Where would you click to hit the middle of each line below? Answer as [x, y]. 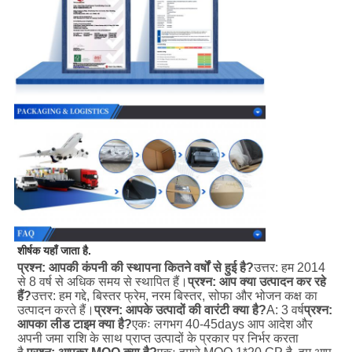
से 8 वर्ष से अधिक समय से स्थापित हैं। [102, 282]
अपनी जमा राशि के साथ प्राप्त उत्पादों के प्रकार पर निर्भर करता [158, 339]
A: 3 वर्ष [285, 310]
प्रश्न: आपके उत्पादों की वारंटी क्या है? [180, 310]
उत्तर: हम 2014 [289, 268]
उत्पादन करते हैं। [55, 310]
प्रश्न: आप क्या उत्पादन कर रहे [257, 282]
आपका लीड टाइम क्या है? [74, 324]
